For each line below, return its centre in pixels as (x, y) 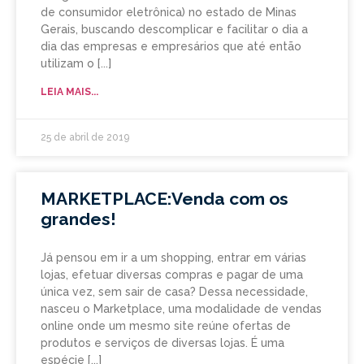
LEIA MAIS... (69, 92)
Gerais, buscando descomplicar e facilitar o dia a (174, 30)
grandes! (78, 219)
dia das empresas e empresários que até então (171, 47)
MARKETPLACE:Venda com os (165, 199)
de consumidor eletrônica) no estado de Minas (169, 13)
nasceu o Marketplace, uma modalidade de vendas (181, 309)
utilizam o (67, 64)
